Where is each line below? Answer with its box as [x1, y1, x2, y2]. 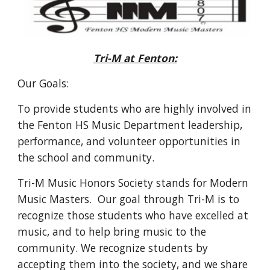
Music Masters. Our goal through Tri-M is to [17, 192, 240, 207]
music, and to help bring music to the [17, 224, 207, 239]
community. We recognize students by [17, 240, 209, 256]
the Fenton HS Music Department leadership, [17, 118, 243, 133]
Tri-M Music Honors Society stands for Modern [17, 175, 249, 190]
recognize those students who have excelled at [17, 208, 249, 223]
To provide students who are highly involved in [17, 101, 252, 116]
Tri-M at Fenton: [93, 51, 177, 66]
